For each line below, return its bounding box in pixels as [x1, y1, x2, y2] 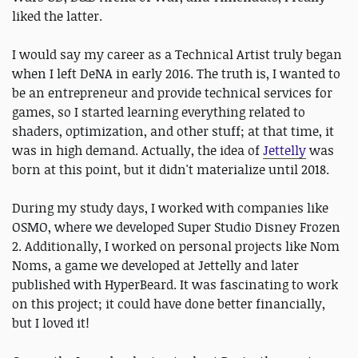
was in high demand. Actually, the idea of [12, 141, 263, 159]
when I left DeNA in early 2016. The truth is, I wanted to [12, 65, 340, 82]
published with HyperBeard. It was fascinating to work [12, 276, 338, 293]
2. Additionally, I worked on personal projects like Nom [12, 237, 340, 255]
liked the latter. [12, 7, 102, 25]
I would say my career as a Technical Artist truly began [12, 46, 342, 63]
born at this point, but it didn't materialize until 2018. [12, 161, 329, 178]
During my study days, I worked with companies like [12, 199, 328, 217]
